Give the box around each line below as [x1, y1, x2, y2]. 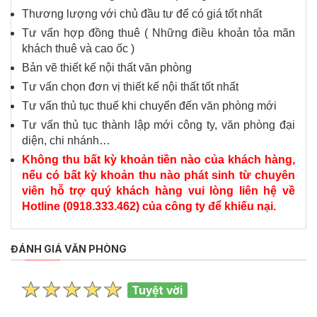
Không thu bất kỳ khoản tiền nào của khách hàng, [22, 154, 295, 166]
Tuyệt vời [132, 283, 183, 297]
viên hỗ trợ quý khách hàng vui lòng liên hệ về [22, 185, 295, 197]
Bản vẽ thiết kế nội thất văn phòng [22, 62, 192, 74]
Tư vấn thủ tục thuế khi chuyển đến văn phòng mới [22, 100, 277, 113]
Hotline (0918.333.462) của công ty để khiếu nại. [22, 200, 276, 213]
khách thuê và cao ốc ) [22, 42, 134, 55]
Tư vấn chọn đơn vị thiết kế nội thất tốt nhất [22, 81, 238, 93]
